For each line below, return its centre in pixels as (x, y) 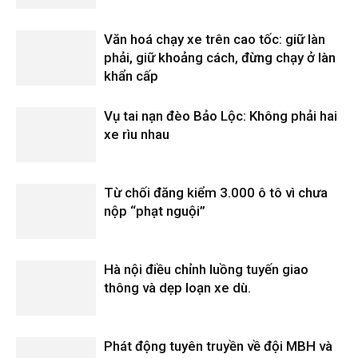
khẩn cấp (131, 76)
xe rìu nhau (137, 134)
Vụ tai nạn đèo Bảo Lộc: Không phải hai (221, 116)
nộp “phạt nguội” (155, 211)
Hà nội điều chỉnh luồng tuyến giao (206, 269)
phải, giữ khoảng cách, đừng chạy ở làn (220, 58)
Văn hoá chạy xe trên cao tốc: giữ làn (215, 39)
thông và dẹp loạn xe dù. (177, 288)
